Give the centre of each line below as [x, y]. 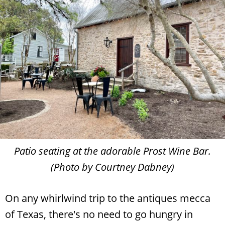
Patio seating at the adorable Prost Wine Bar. [113, 151]
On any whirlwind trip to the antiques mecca [108, 198]
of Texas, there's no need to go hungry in [99, 214]
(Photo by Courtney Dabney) [113, 167]
